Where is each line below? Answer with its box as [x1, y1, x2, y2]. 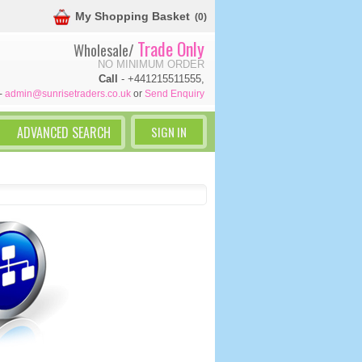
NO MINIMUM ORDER [98, 58, 204, 70]
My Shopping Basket [75, 10, 190, 23]
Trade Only [137, 36, 204, 61]
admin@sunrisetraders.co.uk [5, 88, 131, 99]
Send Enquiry [145, 88, 204, 99]
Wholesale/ [74, 40, 137, 61]
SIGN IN [150, 123, 187, 141]
